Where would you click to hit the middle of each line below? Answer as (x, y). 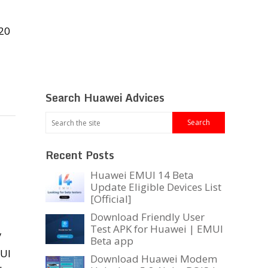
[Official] (111, 199)
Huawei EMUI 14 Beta (142, 175)
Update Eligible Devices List (156, 187)
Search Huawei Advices (105, 98)
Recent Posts (80, 155)
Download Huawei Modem (154, 259)
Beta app (112, 241)
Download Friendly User (147, 217)
